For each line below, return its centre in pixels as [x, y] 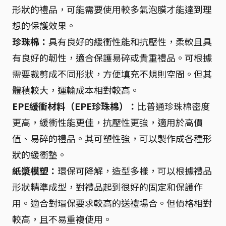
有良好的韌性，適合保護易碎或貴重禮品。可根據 [112, 58]
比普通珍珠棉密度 [174, 106]
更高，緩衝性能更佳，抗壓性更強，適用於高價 [107, 122]
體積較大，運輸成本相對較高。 [76, 90]
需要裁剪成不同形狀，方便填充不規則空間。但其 [112, 74]
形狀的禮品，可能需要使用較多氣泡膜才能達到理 [112, 9]
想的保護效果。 [44, 25]
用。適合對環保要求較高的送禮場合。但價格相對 [112, 203]
